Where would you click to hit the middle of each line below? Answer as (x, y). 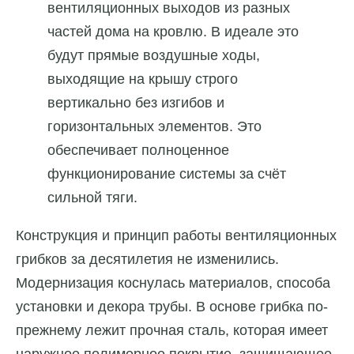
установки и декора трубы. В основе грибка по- (172, 307)
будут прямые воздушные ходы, (154, 56)
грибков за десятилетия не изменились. (147, 260)
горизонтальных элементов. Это (154, 127)
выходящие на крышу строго (143, 79)
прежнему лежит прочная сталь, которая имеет (172, 331)
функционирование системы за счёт (167, 174)
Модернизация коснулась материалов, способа (173, 283)
